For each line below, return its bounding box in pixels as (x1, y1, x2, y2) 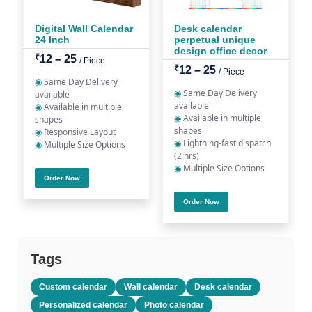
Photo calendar (144, 300, 204, 310)
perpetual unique (174, 34, 256, 45)
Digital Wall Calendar (35, 23, 133, 34)
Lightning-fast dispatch (181, 137, 271, 149)
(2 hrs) (174, 150, 199, 162)
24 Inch (35, 34, 70, 45)
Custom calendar (39, 282, 107, 292)
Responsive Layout (42, 126, 116, 138)
